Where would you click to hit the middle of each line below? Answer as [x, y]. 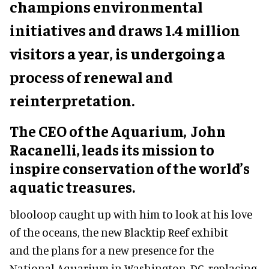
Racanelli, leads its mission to [112, 149]
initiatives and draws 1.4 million [125, 29]
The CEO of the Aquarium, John [118, 130]
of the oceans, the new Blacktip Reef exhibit [119, 232]
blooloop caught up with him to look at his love [131, 214]
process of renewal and [91, 76]
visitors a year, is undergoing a [117, 53]
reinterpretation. [72, 100]
